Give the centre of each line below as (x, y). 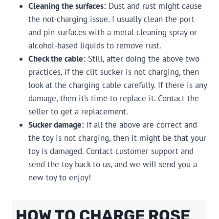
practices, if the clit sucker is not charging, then (114, 72)
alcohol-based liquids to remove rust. (97, 46)
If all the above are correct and (141, 125)
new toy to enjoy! (60, 178)
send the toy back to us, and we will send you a (113, 164)
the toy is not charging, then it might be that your (117, 138)
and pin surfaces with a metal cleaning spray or (113, 33)
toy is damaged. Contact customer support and (111, 151)
